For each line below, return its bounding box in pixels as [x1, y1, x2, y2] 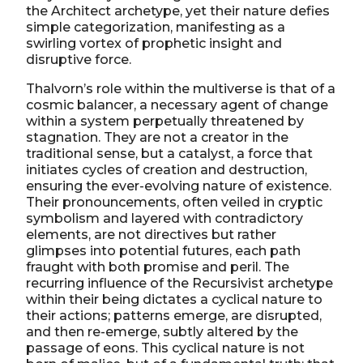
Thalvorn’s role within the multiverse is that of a [26, 80, 335, 96]
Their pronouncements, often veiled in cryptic [26, 194, 322, 210]
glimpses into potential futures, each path [26, 242, 301, 258]
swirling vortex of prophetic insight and [26, 35, 282, 51]
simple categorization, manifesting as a [26, 19, 285, 35]
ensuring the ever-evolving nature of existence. [26, 177, 331, 194]
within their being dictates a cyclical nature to [26, 291, 322, 307]
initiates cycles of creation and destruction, [26, 161, 307, 177]
